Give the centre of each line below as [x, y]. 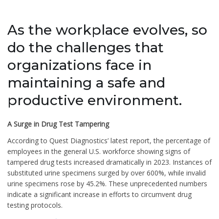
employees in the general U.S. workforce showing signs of [99, 151]
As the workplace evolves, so [107, 30]
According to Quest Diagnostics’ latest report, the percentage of [109, 140]
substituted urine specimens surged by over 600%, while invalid [107, 173]
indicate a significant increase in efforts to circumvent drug [99, 194]
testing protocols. [35, 205]
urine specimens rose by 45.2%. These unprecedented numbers [107, 183]
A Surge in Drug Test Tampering [58, 124]
